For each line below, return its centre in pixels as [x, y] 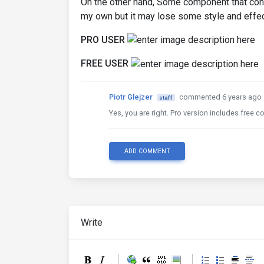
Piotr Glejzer [131, 97]
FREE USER [105, 64]
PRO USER [103, 39]
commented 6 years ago [220, 97]
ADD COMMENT [147, 151]
